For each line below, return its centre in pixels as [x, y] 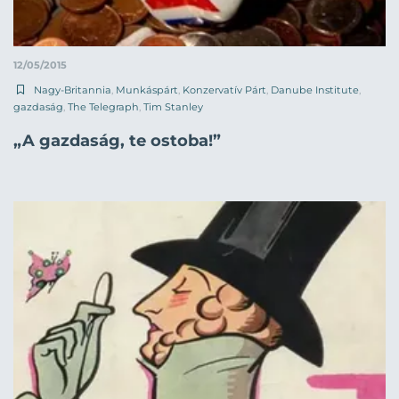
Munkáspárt [147, 90]
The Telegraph [103, 107]
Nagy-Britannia [73, 90]
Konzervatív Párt [224, 90]
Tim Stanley [173, 107]
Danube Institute [315, 90]
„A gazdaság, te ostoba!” [117, 141]
